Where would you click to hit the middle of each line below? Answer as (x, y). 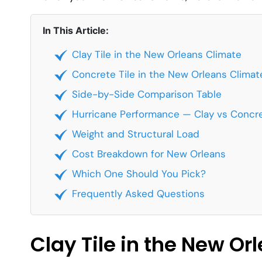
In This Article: (76, 31)
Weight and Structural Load (136, 134)
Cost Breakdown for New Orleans (149, 154)
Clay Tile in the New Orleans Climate (157, 55)
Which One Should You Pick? (139, 174)
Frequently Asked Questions (138, 194)
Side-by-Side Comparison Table (147, 94)
